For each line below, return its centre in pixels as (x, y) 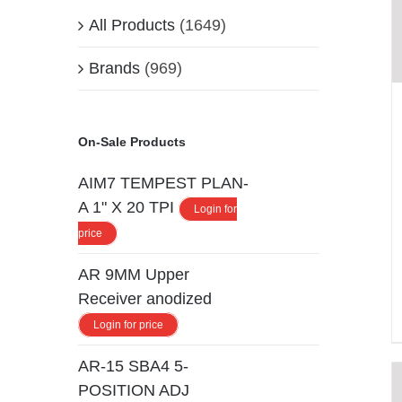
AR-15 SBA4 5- (133, 366)
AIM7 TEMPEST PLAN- (163, 183)
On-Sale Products (132, 141)
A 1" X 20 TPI (126, 207)
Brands (114, 68)
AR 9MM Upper (134, 274)
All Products (132, 25)
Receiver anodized (145, 298)
